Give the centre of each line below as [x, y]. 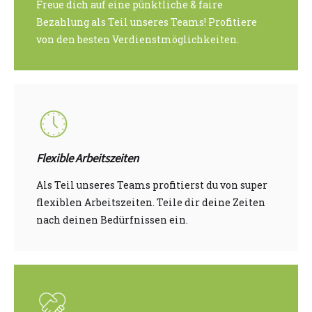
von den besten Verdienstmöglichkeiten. [138, 40]
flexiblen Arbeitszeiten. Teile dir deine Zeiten [151, 203]
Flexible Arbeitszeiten [87, 159]
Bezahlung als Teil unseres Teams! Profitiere [147, 22]
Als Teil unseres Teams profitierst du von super [152, 185]
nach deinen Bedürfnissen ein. [112, 220]
